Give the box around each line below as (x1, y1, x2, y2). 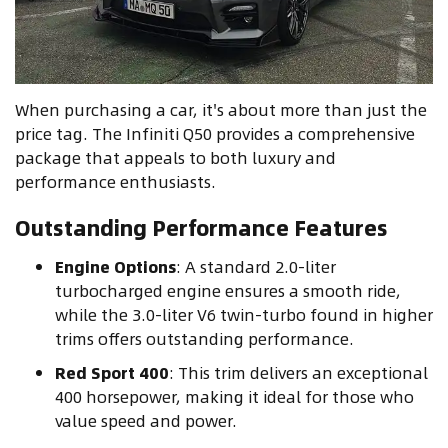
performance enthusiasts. (15, 168, 216, 194)
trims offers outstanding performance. (55, 325, 354, 351)
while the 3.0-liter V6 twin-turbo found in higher (55, 301, 433, 327)
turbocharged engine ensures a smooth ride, (55, 277, 401, 303)
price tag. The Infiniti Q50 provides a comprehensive (15, 120, 415, 146)
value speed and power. (55, 407, 237, 433)
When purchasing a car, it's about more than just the (15, 96, 427, 122)
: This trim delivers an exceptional (169, 359, 428, 385)
